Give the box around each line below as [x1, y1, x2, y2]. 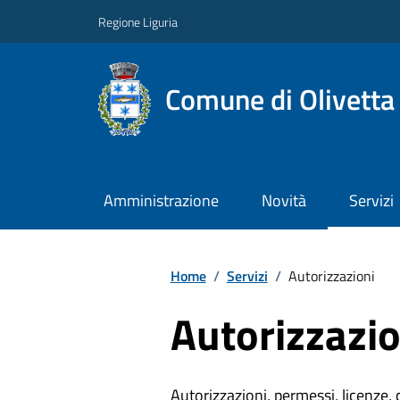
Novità [261, 188, 306, 213]
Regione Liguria [98, 12, 178, 31]
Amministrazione [103, 188, 219, 213]
